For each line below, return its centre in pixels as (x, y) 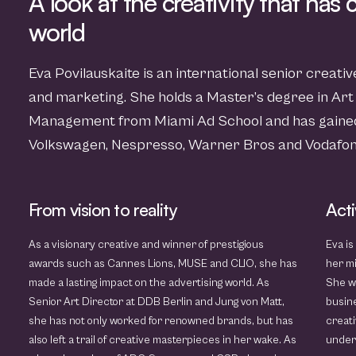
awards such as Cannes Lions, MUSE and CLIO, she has (163, 264)
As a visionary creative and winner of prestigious (146, 245)
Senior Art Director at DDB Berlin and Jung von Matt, (157, 302)
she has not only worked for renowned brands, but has (161, 321)
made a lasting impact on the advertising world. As (149, 283)
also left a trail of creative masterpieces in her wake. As (163, 340)
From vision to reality (103, 209)
